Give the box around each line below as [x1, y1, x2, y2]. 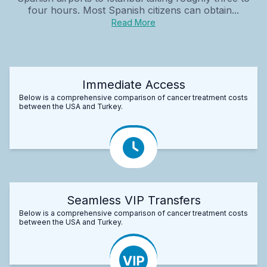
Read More [111, 17, 156, 27]
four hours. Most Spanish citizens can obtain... [28, 4, 239, 16]
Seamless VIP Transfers [66, 193, 201, 207]
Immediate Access [82, 77, 185, 92]
